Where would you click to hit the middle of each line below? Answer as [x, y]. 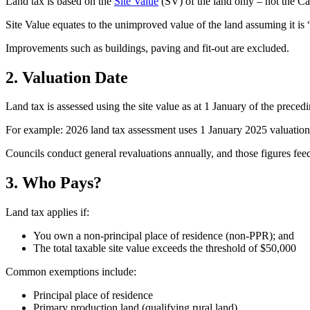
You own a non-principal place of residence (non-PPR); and [164, 236]
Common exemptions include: [71, 272]
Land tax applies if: [47, 212]
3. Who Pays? [54, 183]
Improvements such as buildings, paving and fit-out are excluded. [147, 48]
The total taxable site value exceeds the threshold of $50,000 [165, 248]
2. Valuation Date [67, 77]
